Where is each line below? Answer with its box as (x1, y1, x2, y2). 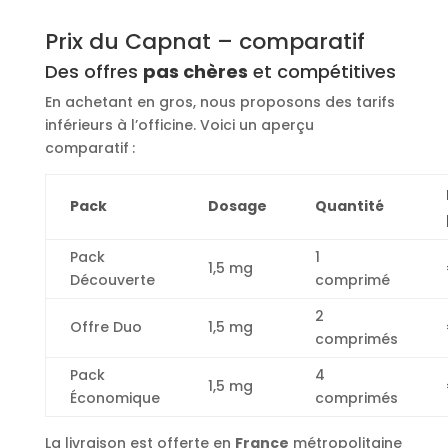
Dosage (207, 196, 267, 217)
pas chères (142, 59, 248, 85)
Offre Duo (69, 317, 142, 338)
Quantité (314, 196, 384, 217)
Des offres (44, 59, 143, 85)
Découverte (69, 270, 155, 291)
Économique (69, 388, 160, 409)
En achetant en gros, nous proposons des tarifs (44, 92, 395, 113)
